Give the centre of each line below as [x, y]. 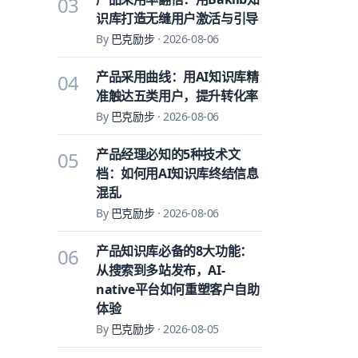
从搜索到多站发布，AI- [161, 270]
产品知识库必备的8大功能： [174, 251]
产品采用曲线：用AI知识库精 [177, 77]
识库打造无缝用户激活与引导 [177, 18]
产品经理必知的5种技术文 [168, 154]
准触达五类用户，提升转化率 [177, 96]
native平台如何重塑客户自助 [178, 289]
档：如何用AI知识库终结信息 [177, 173]
